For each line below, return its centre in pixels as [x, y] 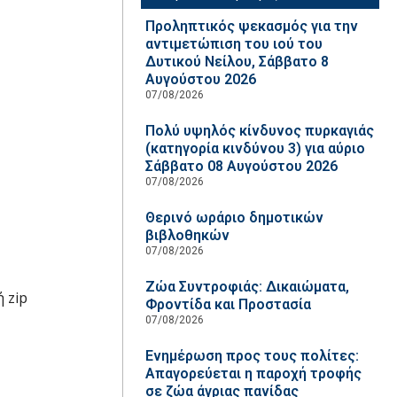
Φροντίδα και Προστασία [228, 304]
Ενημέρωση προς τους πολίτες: [252, 356]
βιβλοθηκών [187, 235]
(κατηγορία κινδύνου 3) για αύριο [255, 148]
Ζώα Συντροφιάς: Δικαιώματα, [247, 287]
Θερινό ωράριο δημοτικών [234, 218]
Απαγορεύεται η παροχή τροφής [253, 374]
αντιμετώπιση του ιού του [234, 44]
